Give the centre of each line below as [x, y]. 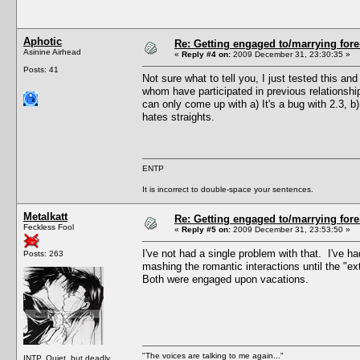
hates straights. [178, 117]
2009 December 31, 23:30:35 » [290, 54]
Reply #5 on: [206, 229]
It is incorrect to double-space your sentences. [228, 189]
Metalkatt [45, 216]
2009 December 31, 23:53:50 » [290, 229]
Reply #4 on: [206, 54]
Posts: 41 [41, 69]
